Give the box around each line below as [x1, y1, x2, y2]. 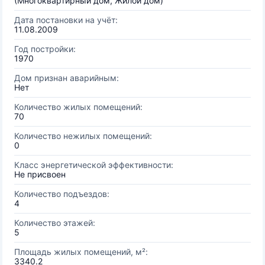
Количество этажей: [14, 218, 95, 228]
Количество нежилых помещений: [14, 131, 152, 141]
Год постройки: [14, 44, 76, 54]
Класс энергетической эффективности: [14, 160, 173, 170]
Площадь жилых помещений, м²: [14, 247, 148, 257]
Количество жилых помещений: [14, 102, 143, 112]
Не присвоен [14, 169, 66, 179]
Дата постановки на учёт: [14, 15, 118, 25]
